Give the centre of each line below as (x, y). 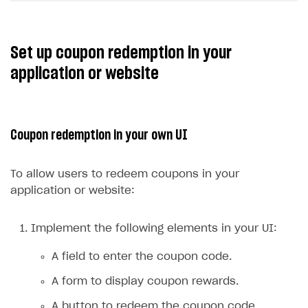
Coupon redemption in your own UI (99, 135)
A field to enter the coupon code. (142, 256)
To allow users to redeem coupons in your (125, 174)
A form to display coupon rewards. (145, 281)
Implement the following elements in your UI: (154, 228)
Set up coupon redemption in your (121, 53)
